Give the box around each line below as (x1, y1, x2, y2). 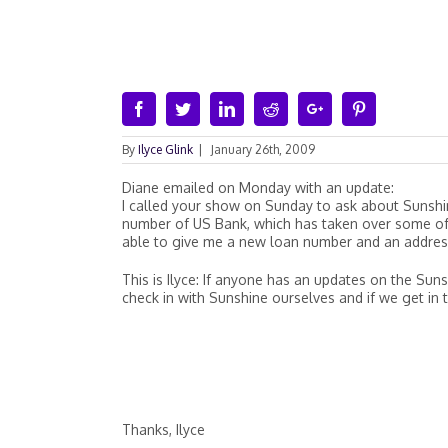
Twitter (190, 100, 235, 116)
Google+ (322, 100, 378, 116)
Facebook (146, 100, 208, 116)
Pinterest (366, 100, 420, 116)
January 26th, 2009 (211, 142, 315, 157)
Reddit (278, 100, 320, 116)
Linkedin (234, 100, 291, 116)
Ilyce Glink (138, 142, 193, 157)
